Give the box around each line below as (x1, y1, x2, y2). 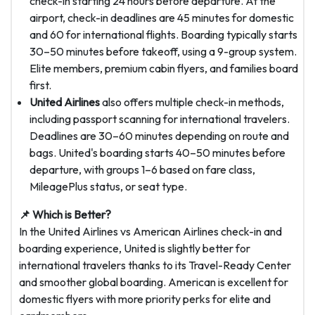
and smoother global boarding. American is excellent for (19, 275, 288, 290)
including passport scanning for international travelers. (30, 112, 290, 127)
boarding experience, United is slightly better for (19, 241, 250, 256)
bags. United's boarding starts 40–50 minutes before (30, 146, 285, 160)
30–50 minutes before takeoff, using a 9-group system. (30, 44, 297, 59)
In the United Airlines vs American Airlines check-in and (19, 224, 282, 239)
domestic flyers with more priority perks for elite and (19, 292, 271, 307)
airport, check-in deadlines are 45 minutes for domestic (30, 11, 294, 25)
